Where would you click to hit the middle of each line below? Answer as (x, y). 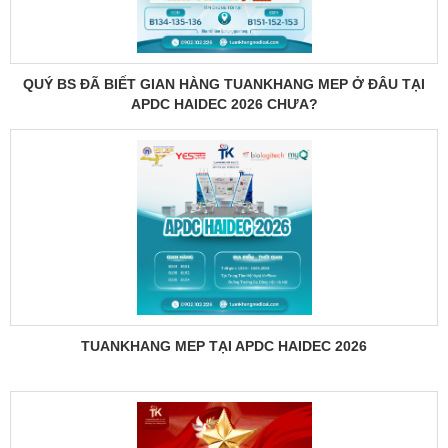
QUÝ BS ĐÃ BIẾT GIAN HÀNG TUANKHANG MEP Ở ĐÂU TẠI (224, 84)
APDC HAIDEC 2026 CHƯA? (224, 104)
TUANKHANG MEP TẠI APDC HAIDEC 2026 (224, 346)
